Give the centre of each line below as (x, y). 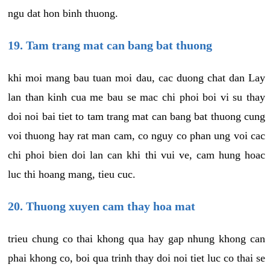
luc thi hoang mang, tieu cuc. (72, 174)
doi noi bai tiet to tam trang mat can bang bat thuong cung (137, 116)
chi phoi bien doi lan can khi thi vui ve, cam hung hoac (137, 155)
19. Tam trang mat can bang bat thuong (110, 45)
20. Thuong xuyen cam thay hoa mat (102, 206)
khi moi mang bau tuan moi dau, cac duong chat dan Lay (137, 77)
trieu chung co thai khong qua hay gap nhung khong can (137, 238)
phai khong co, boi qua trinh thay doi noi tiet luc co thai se (137, 258)
